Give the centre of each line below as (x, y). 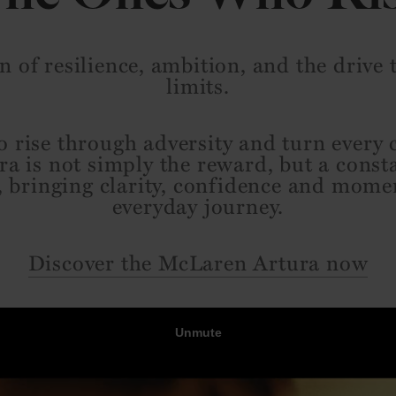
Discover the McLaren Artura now (198, 262)
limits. (198, 85)
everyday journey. (198, 205)
